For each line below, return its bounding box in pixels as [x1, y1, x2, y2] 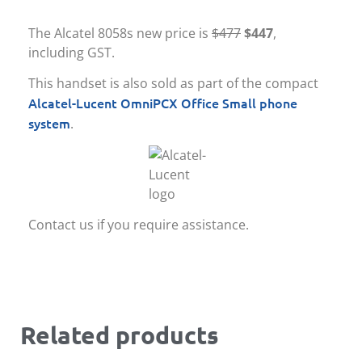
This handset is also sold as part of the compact [28, 74, 318, 93]
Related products [20, 320, 219, 351]
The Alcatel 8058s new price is [28, 23, 212, 42]
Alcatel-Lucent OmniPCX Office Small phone [28, 94, 297, 112]
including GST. [28, 43, 115, 61]
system [28, 114, 70, 133]
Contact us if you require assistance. [28, 216, 249, 234]
